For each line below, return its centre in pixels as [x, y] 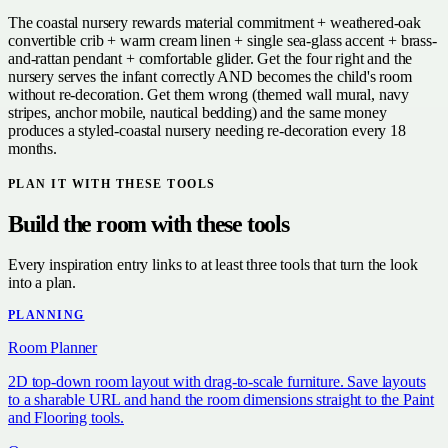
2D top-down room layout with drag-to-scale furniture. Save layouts [217, 381]
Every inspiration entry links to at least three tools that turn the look [213, 264]
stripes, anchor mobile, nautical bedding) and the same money [197, 112]
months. [32, 148]
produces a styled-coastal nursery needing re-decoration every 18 [207, 130]
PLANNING [46, 314]
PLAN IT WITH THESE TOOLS [112, 183]
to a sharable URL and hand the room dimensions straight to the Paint [221, 399]
